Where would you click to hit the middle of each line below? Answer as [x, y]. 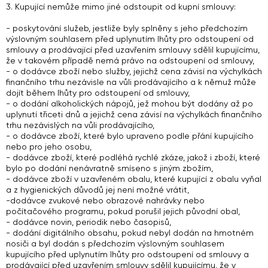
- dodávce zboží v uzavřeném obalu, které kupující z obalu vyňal [134, 179]
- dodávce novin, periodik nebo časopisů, [89, 222]
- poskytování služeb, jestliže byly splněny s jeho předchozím [127, 28]
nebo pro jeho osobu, [49, 147]
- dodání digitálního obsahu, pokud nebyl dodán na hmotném [130, 233]
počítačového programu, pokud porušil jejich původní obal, [123, 211]
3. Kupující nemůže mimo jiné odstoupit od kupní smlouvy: [121, 7]
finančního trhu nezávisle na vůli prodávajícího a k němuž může [131, 82]
